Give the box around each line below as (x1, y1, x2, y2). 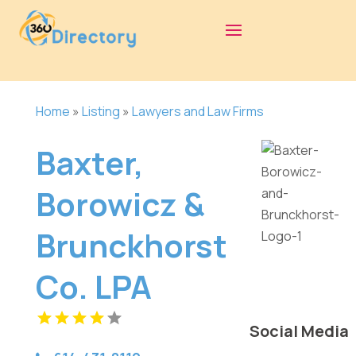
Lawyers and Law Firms (131, 102, 264, 120)
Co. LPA (35, 264, 152, 308)
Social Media (249, 320, 349, 342)
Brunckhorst (35, 222, 227, 267)
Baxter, (35, 140, 144, 184)
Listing (81, 102, 120, 120)
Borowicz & (35, 181, 205, 226)
